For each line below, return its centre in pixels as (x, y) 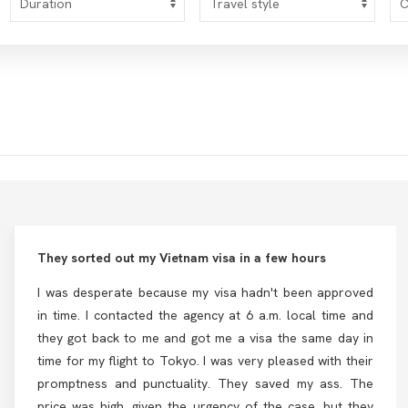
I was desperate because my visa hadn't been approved (205, 292)
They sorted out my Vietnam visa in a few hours (182, 258)
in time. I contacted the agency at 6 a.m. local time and (205, 315)
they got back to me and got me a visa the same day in (205, 338)
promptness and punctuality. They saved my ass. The (205, 383)
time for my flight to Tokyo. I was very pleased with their (205, 361)
